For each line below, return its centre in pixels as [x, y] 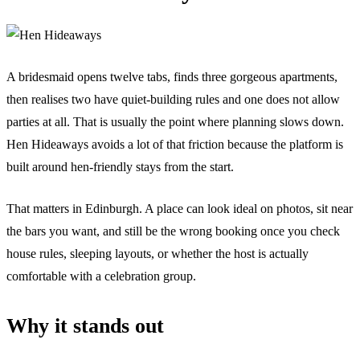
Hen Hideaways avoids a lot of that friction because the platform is [175, 144]
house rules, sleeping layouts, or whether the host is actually [157, 253]
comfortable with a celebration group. [101, 276]
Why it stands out [85, 325]
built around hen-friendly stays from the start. [120, 166]
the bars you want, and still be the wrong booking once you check [173, 231]
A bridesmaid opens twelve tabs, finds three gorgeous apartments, [172, 76]
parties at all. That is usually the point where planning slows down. [175, 121]
